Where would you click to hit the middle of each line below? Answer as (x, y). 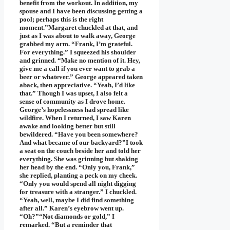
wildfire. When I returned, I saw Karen (75, 118)
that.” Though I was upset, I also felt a (74, 93)
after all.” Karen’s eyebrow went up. (72, 208)
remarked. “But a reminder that (66, 225)
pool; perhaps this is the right (61, 20)
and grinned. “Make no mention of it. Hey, (80, 61)
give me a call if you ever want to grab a (77, 69)
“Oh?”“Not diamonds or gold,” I (67, 217)
